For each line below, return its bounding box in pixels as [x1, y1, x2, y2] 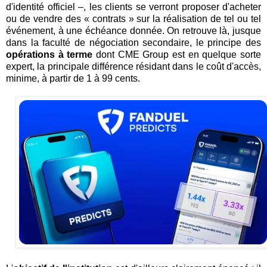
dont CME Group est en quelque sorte [92, 49, 262, 60]
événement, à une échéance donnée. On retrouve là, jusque [6, 25, 261, 36]
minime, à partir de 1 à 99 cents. [6, 73, 140, 83]
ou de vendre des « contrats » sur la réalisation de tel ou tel [6, 13, 261, 24]
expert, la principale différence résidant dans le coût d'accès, [6, 61, 261, 72]
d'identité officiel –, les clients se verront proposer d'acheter [6, 1, 261, 12]
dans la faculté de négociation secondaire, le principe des [6, 37, 261, 48]
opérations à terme [6, 49, 93, 60]
